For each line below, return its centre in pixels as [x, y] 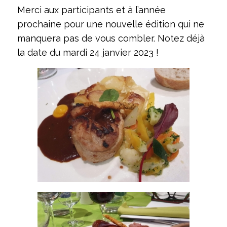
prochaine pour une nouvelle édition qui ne [110, 24]
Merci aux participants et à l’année [91, 10]
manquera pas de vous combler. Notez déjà [111, 39]
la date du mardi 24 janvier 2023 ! [88, 53]
